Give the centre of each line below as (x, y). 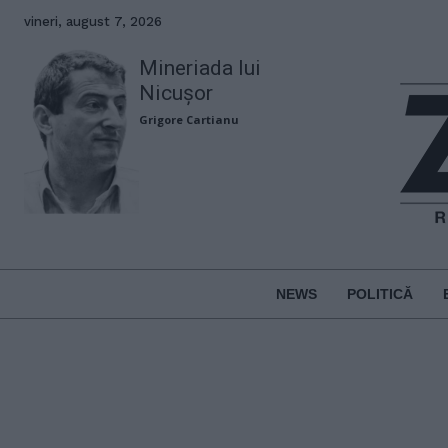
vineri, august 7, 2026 (93, 21)
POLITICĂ (379, 293)
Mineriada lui (200, 68)
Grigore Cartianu (189, 119)
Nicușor (176, 93)
